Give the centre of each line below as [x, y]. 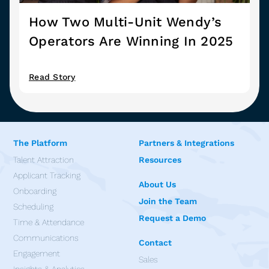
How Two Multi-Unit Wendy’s [125, 22]
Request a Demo [172, 218]
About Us [157, 185]
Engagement [37, 254]
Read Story [52, 77]
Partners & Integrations [186, 143]
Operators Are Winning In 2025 [131, 41]
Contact [155, 243]
